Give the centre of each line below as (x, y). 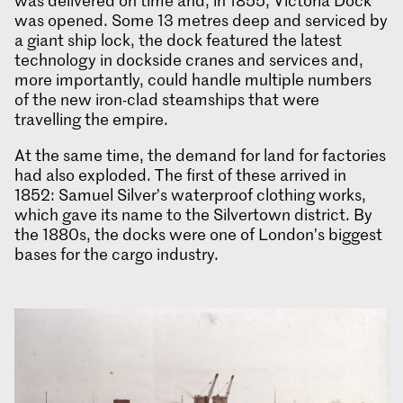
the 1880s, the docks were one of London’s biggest (198, 234)
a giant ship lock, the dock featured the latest (178, 40)
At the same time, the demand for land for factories (200, 155)
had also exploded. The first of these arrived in (180, 175)
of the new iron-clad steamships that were (167, 99)
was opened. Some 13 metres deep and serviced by (201, 20)
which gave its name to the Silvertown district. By (193, 215)
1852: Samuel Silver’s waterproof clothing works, (190, 195)
